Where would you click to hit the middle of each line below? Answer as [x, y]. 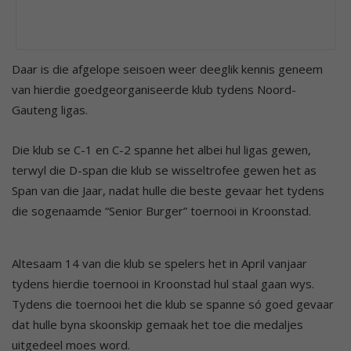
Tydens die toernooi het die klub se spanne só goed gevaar [173, 304]
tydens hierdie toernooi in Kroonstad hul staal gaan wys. [163, 283]
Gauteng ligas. [50, 109]
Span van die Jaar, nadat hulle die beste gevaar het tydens [168, 190]
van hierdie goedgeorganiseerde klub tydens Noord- [154, 89]
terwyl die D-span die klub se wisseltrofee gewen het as [164, 170]
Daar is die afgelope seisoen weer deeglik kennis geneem [167, 69]
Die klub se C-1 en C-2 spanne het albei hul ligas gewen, [161, 149]
